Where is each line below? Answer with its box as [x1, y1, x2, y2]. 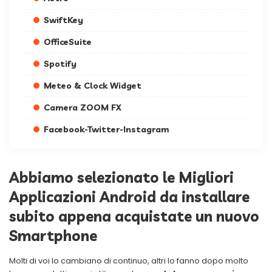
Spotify [44, 58, 76, 70]
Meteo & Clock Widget [44, 80, 141, 92]
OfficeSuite [44, 36, 92, 48]
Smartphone [9, 226, 97, 245]
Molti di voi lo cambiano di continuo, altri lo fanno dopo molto [9, 255, 248, 266]
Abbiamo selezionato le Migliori [9, 168, 234, 187]
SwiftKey [44, 15, 83, 26]
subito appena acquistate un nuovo [9, 207, 259, 226]
